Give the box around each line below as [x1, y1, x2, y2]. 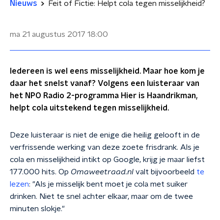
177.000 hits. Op [10, 168, 71, 176]
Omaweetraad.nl [71, 168, 134, 176]
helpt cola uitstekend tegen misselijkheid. [10, 104, 169, 112]
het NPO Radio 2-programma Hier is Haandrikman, [10, 92, 197, 100]
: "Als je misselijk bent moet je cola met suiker [29, 180, 188, 188]
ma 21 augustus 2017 [10, 30, 85, 38]
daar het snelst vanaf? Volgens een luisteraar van [10, 80, 199, 87]
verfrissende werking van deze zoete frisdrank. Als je [10, 143, 199, 151]
